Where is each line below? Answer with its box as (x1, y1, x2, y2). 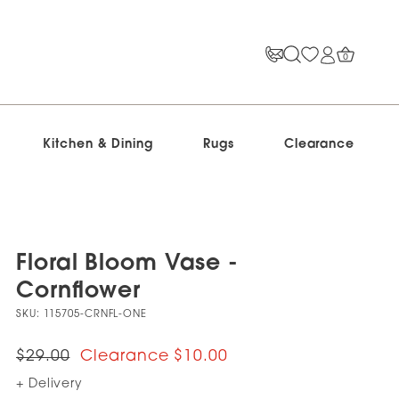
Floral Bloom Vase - (16, 253, 240, 275)
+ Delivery (16, 378, 83, 391)
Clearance (283, 137, 354, 151)
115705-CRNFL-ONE (43, 310, 147, 320)
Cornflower (16, 281, 142, 303)
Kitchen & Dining (43, 137, 153, 151)
